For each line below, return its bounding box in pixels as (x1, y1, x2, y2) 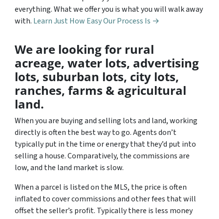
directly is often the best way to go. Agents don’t (15, 127, 176, 138)
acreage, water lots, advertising (15, 55, 199, 71)
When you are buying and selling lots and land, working (15, 115, 197, 126)
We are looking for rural (15, 41, 154, 57)
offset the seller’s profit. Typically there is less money (15, 205, 193, 216)
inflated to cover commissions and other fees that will (15, 194, 196, 204)
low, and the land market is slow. (15, 162, 124, 173)
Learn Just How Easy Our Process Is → (33, 16, 159, 26)
